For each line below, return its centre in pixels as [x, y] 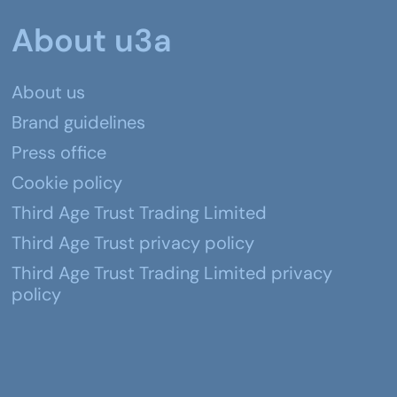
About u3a [92, 40]
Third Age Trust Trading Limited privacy [172, 273]
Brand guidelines [79, 122]
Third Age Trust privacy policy [133, 243]
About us [49, 92]
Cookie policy [67, 183]
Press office [59, 152]
